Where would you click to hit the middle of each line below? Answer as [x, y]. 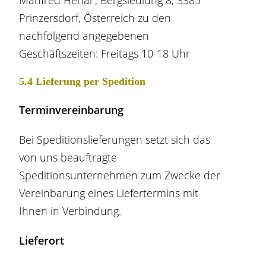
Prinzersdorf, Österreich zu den [95, 18]
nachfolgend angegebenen [84, 36]
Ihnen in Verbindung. [70, 211]
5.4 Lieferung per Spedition [83, 81]
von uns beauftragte [68, 157]
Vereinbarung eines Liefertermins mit [109, 193]
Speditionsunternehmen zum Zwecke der [120, 175]
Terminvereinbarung [72, 110]
